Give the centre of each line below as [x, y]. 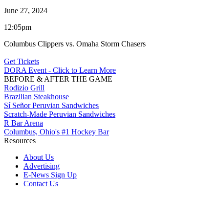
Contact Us [41, 183]
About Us [39, 157]
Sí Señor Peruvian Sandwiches [51, 105]
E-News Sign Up [50, 175]
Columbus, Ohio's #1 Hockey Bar [56, 131]
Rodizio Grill [24, 88]
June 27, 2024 [26, 10]
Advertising [42, 166]
